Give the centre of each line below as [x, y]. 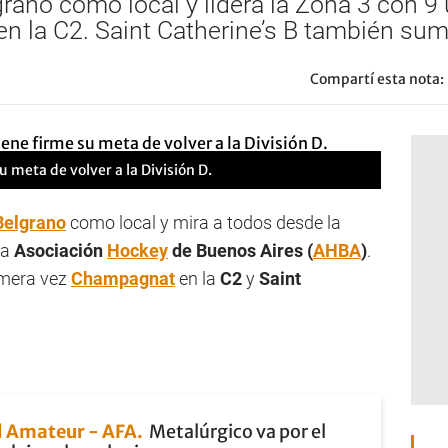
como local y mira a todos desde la [203, 222]
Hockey [137, 250]
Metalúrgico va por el [237, 431]
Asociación [60, 250]
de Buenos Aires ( [240, 250]
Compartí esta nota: [377, 79]
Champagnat [123, 278]
